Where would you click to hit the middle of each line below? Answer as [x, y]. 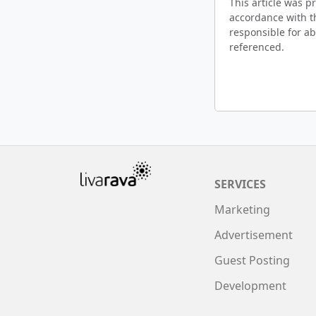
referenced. [257, 47]
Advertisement [254, 235]
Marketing [242, 209]
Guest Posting [252, 260]
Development [250, 285]
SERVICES [240, 184]
